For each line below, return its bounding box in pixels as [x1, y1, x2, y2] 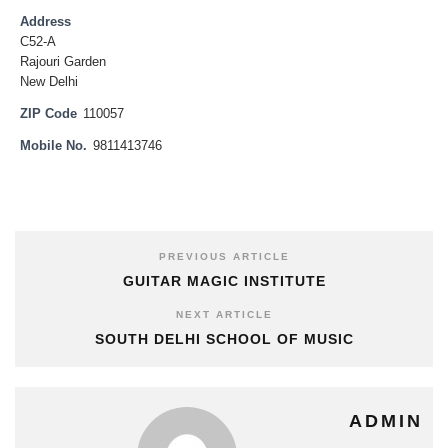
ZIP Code [20, 107, 77, 121]
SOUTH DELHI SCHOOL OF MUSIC [94, 330, 354, 347]
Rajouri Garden [20, 55, 106, 69]
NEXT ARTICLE [175, 308, 273, 320]
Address [20, 15, 71, 29]
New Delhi [20, 75, 78, 89]
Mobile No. [20, 139, 87, 153]
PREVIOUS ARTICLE [158, 250, 290, 262]
